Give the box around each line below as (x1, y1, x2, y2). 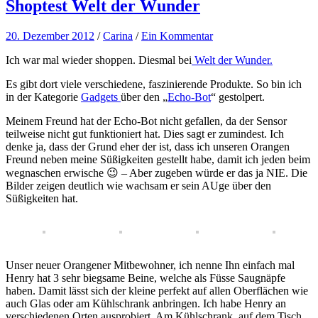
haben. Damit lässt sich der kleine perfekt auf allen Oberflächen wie (6, 284, 308, 297)
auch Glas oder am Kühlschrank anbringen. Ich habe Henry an (6, 297, 286, 309)
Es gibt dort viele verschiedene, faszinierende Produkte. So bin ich (6, 77, 302, 90)
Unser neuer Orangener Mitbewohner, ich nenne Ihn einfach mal (6, 258, 295, 271)
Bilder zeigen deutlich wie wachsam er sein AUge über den (6, 179, 271, 192)
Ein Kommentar (141, 29, 213, 42)
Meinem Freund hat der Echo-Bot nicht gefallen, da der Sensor (6, 114, 287, 127)
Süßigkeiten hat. (6, 192, 78, 204)
